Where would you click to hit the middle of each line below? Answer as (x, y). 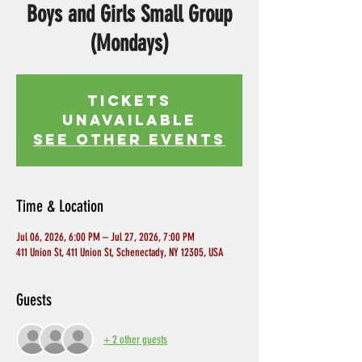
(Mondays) (129, 44)
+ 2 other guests (135, 339)
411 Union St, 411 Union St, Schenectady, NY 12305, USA (120, 253)
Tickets (129, 101)
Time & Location (60, 206)
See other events (129, 140)
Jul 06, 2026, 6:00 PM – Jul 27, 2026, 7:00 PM (105, 238)
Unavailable (129, 120)
